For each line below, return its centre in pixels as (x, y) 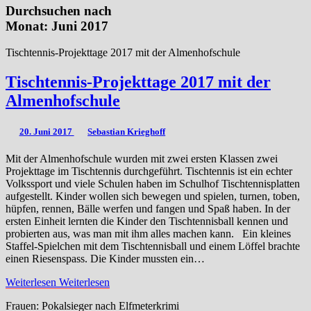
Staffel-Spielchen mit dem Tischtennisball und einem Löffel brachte (153, 246)
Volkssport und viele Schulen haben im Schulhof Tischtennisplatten (153, 183)
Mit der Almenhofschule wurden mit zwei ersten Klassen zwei (142, 158)
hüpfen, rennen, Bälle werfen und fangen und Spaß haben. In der (148, 208)
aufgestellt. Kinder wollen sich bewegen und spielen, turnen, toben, (153, 196)
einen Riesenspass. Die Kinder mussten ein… (105, 258)
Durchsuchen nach (59, 10)
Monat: (28, 26)
